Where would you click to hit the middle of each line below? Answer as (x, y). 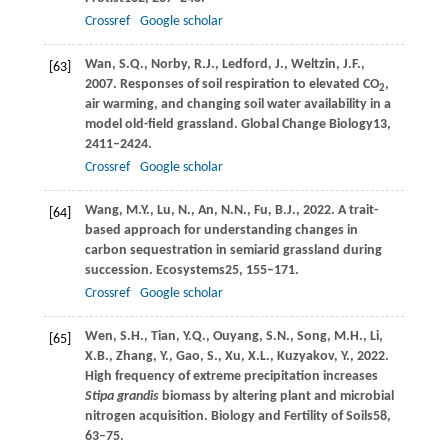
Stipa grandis (121, 396)
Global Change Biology (306, 124)
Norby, (172, 64)
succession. (120, 270)
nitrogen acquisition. (147, 416)
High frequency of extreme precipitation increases (231, 376)
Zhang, (137, 356)
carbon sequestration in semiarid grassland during (233, 250)
